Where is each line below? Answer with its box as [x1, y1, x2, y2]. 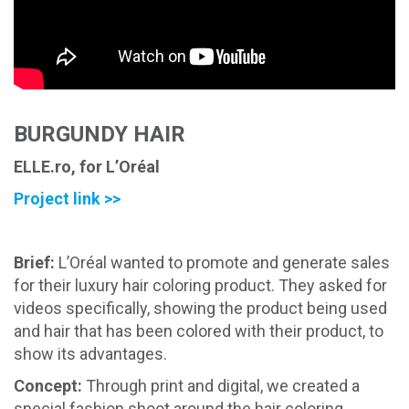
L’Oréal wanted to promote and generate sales [58, 253, 390, 272]
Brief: [14, 253, 58, 272]
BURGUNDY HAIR [14, 121, 185, 147]
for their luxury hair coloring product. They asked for [14, 276, 387, 295]
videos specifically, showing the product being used [14, 299, 387, 318]
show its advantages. [14, 344, 167, 363]
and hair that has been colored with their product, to [14, 321, 383, 341]
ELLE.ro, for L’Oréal [14, 157, 163, 176]
